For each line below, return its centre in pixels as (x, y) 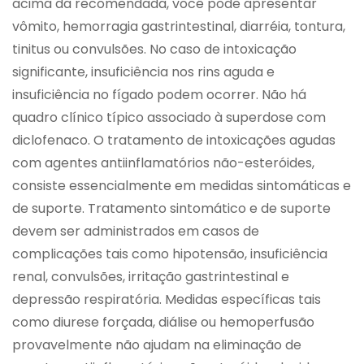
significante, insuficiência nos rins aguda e (143, 71)
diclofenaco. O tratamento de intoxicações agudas (174, 140)
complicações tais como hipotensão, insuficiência (170, 253)
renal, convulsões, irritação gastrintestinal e (151, 276)
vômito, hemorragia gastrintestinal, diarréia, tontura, (179, 26)
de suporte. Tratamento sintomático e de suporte (171, 208)
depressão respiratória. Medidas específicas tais (167, 299)
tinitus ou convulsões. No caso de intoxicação (154, 49)
